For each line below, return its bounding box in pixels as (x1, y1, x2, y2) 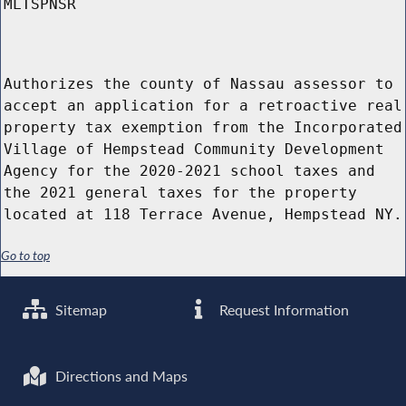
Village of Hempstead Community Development (4, 140, 384, 159)
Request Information (216, 300, 350, 319)
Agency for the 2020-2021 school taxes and (4, 162, 375, 180)
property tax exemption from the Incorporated (4, 119, 402, 137)
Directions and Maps (52, 367, 188, 386)
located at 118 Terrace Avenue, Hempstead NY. (4, 206, 402, 224)
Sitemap (52, 300, 108, 319)
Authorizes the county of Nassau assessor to (4, 75, 393, 93)
